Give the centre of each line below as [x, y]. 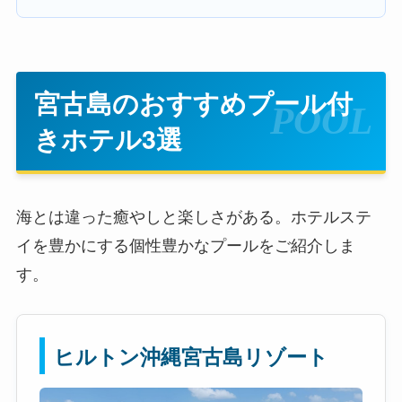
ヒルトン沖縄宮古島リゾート [191, 356]
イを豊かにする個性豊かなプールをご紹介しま [185, 244]
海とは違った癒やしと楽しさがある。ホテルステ [193, 215]
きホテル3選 [108, 139]
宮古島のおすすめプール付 [193, 103]
